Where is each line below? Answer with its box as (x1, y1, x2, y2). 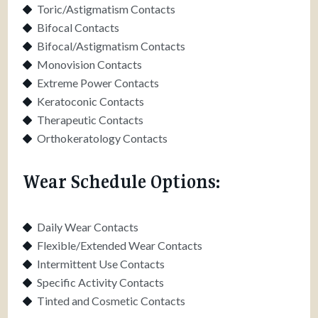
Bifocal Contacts (37, 20, 120, 34)
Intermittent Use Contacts (37, 256, 165, 270)
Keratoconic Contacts (37, 94, 145, 108)
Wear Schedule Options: (23, 170, 221, 193)
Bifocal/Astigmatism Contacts (37, 38, 186, 53)
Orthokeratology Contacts (37, 131, 168, 145)
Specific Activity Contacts (37, 275, 165, 289)
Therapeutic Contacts (37, 112, 144, 126)
